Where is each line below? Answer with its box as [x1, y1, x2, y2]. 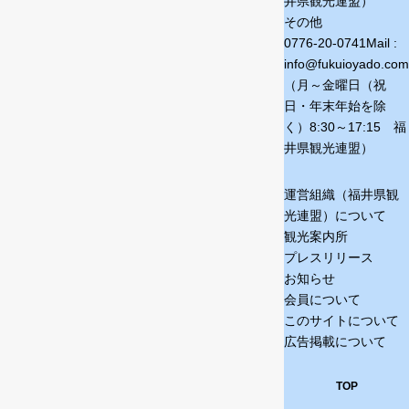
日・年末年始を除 [284, 99, 386, 113]
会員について [284, 292, 361, 307]
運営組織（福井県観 [284, 187, 399, 202]
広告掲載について [284, 334, 386, 349]
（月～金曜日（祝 [284, 78, 386, 92]
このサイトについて [284, 313, 399, 328]
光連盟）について [284, 208, 386, 223]
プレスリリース [284, 250, 373, 265]
